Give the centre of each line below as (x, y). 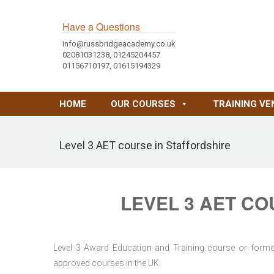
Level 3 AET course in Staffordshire (145, 145)
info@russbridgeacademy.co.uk (119, 44)
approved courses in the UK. (107, 263)
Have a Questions (101, 27)
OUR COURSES (143, 104)
